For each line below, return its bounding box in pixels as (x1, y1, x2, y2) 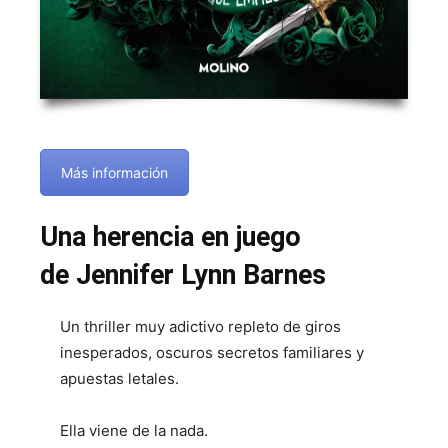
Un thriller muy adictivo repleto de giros (60, 316, 341, 336)
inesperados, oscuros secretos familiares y (60, 342, 364, 362)
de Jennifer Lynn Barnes (40, 258, 326, 291)
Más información (61, 163, 168, 181)
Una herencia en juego (40, 220, 301, 253)
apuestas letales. (60, 368, 179, 388)
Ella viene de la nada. (60, 420, 208, 440)
